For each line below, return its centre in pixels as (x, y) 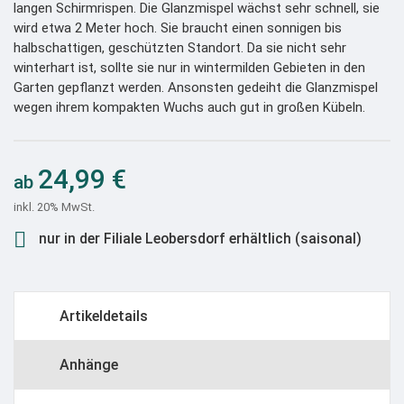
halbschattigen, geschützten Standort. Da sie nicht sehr (180, 48)
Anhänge (89, 365)
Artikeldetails (104, 316)
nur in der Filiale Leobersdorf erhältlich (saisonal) (198, 239)
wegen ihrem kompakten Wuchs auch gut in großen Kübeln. (189, 107)
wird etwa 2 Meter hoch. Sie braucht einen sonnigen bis (178, 28)
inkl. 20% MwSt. (54, 207)
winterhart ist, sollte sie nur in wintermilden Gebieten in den (189, 68)
